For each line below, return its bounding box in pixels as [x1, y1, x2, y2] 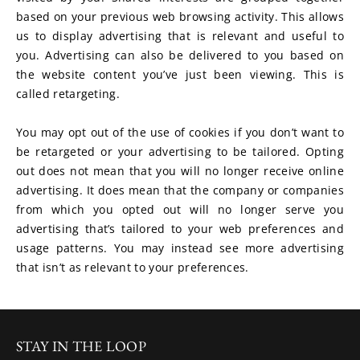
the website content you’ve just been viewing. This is [16, 67, 344, 82]
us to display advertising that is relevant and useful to [16, 28, 344, 43]
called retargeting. [16, 86, 121, 101]
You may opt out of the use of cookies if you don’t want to [16, 125, 344, 140]
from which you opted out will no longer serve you [16, 202, 344, 217]
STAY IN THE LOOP [16, 337, 147, 355]
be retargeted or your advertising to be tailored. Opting [16, 144, 344, 159]
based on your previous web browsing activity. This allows [16, 9, 344, 24]
